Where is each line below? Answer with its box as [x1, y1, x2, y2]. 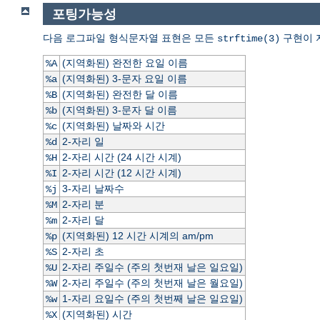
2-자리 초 [61, 246, 104, 258]
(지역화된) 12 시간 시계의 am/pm [61, 230, 214, 242]
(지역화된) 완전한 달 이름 [61, 89, 178, 101]
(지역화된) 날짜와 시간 [61, 120, 165, 132]
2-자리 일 [61, 136, 104, 148]
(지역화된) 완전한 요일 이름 [61, 57, 188, 69]
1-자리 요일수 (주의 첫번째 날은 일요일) [61, 293, 243, 305]
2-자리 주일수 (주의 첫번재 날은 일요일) [61, 261, 243, 274]
